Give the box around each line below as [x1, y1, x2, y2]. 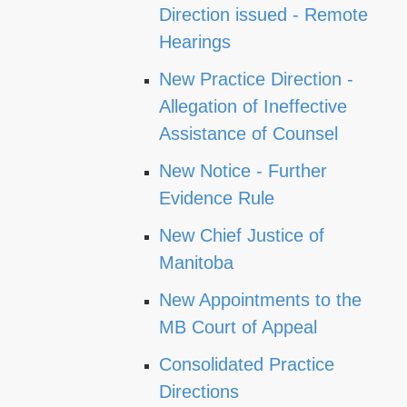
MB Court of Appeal [159, 317, 317, 337]
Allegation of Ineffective [159, 96, 347, 116]
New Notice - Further [159, 161, 327, 181]
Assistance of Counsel [159, 124, 338, 144]
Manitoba [159, 253, 233, 273]
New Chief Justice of [159, 225, 324, 245]
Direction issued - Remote [159, 5, 368, 25]
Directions [159, 382, 239, 402]
